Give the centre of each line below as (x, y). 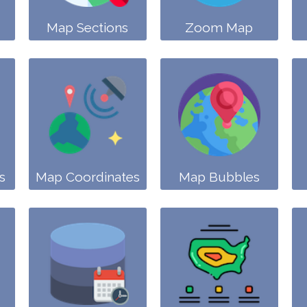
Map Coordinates (87, 176)
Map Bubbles (219, 176)
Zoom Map (219, 27)
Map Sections (88, 27)
